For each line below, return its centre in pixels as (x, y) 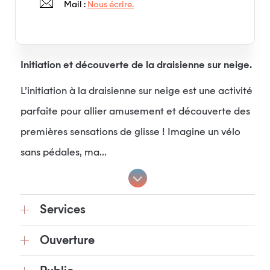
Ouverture (67, 240)
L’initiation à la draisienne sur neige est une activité (137, 92)
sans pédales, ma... (64, 153)
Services (63, 210)
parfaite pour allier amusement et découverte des (135, 112)
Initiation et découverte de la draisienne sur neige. (136, 66)
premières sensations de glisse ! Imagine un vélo (130, 133)
